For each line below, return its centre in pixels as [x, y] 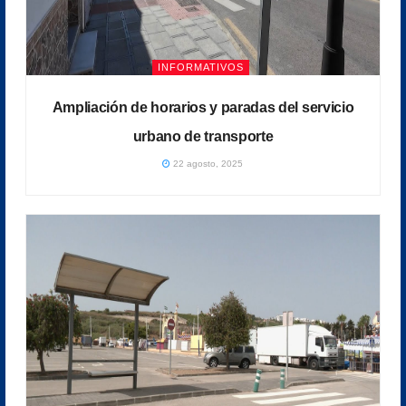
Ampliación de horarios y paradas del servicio [203, 108]
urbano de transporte [203, 137]
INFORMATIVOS [200, 68]
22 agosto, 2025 [207, 164]
